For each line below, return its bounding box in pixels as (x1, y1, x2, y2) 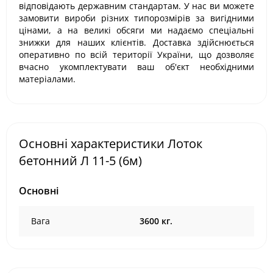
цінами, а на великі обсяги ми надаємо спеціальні (19, 24, 254, 36)
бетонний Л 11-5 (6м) (19, 152, 142, 169)
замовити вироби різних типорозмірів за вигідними (19, 12, 254, 24)
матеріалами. (19, 73, 76, 85)
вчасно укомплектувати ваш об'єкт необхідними (19, 61, 254, 73)
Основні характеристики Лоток (19, 135, 202, 152)
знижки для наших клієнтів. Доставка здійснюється (19, 37, 254, 48)
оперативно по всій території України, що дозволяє (19, 49, 254, 60)
